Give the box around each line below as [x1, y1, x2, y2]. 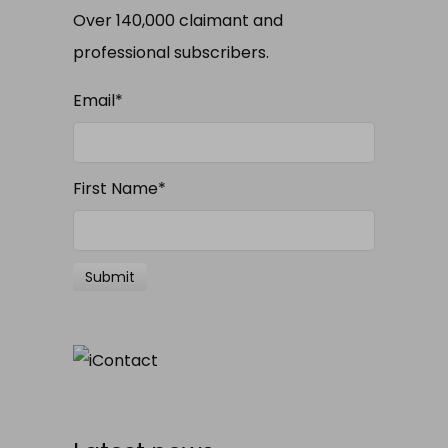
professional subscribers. [73, 40, 269, 64]
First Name [73, 176, 158, 200]
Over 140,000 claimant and [73, 8, 283, 32]
